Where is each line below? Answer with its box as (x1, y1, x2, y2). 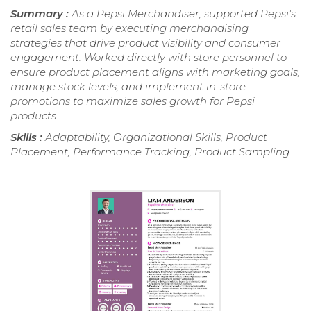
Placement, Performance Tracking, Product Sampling (10, 144, 289, 158)
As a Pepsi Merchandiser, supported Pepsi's (72, 6, 296, 20)
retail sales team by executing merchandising (10, 21, 249, 35)
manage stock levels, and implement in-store (10, 79, 246, 93)
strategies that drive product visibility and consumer (10, 35, 280, 49)
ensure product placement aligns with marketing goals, (10, 65, 300, 78)
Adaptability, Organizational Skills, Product (45, 130, 267, 144)
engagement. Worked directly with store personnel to (10, 50, 287, 64)
